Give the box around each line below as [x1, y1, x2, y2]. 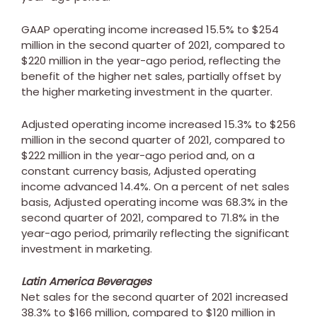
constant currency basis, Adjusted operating [21, 163, 256, 178]
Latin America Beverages [21, 273, 151, 289]
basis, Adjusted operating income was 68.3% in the [21, 194, 288, 209]
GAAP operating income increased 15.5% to [21, 21, 252, 37]
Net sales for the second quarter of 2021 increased [21, 289, 288, 304]
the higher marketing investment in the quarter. [21, 83, 275, 99]
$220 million [21, 52, 81, 68]
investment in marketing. [21, 241, 155, 256]
